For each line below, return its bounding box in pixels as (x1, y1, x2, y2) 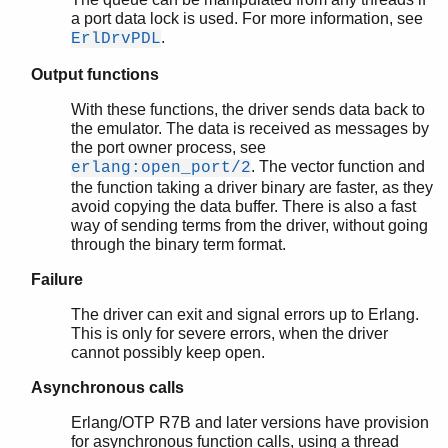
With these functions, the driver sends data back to (71, 100, 425, 118)
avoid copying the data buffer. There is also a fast (71, 197, 416, 215)
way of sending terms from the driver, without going (71, 216, 428, 234)
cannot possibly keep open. (71, 343, 265, 361)
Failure (31, 270, 83, 288)
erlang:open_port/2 (71, 158, 251, 177)
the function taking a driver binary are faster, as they (71, 178, 433, 196)
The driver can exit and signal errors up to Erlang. (71, 305, 419, 323)
